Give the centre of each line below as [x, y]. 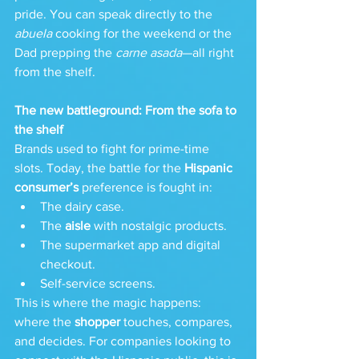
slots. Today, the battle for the [99, 168]
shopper [97, 322]
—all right [210, 52]
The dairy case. [82, 206]
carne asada [149, 52]
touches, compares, [178, 322]
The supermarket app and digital [132, 245]
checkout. [68, 264]
